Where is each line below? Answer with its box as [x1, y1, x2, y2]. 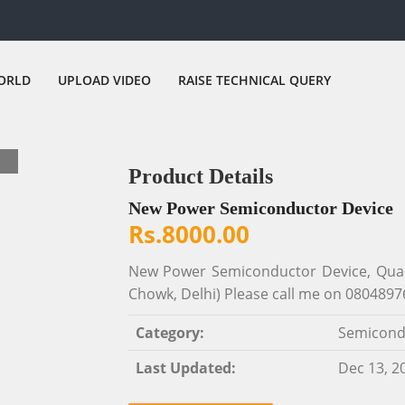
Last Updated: [135, 358, 236, 378]
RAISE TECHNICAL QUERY [178, 71, 331, 89]
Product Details [127, 165, 273, 188]
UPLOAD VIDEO [58, 71, 151, 89]
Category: [135, 323, 204, 343]
